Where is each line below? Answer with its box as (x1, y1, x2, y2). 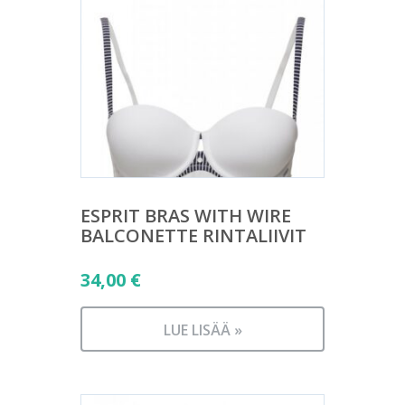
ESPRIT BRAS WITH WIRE (80, 202, 291, 228)
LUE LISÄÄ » (163, 319, 242, 340)
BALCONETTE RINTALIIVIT (80, 222, 306, 248)
